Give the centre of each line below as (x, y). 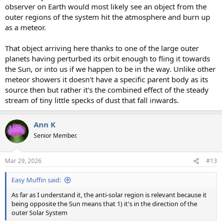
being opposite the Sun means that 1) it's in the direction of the (104, 204)
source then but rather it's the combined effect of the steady (107, 89)
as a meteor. (26, 27)
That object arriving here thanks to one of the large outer (102, 48)
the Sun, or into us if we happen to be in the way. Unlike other (110, 69)
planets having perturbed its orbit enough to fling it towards (108, 58)
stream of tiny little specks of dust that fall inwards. (92, 100)
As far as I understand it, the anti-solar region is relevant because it (109, 195)
